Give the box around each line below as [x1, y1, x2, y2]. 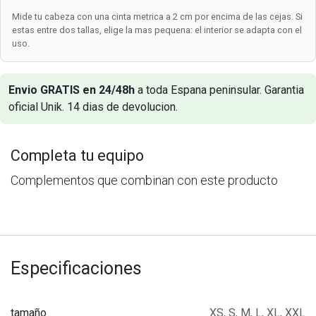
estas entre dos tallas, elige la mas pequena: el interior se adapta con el [12, 24, 302, 35]
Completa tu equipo [11, 146, 144, 164]
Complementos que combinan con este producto [11, 172, 278, 188]
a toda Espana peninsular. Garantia [135, 83, 304, 97]
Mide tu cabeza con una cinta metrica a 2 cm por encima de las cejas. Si [12, 11, 303, 22]
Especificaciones [11, 257, 142, 279]
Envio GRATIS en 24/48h [8, 83, 135, 97]
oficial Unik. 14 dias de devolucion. [8, 99, 178, 114]
